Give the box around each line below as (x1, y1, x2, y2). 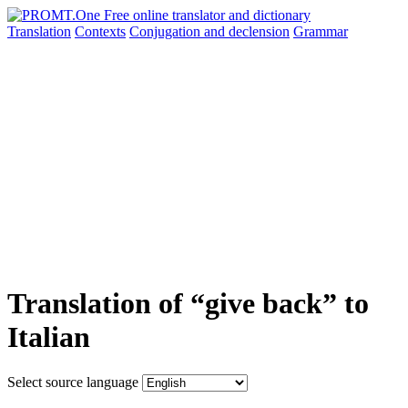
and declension (204, 24, 290, 39)
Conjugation (129, 24, 204, 39)
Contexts (75, 24, 126, 39)
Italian (7, 321, 90, 354)
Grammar (293, 24, 348, 39)
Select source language (7, 373, 138, 390)
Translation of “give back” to (7, 287, 369, 321)
